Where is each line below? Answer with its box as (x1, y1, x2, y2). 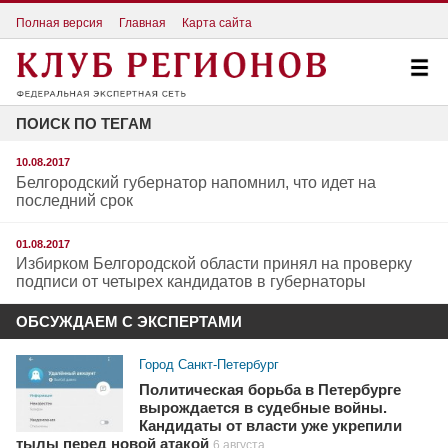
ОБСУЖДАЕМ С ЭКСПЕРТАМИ (16, 313, 242, 331)
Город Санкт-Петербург (139, 357, 280, 373)
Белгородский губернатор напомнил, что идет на (16, 173, 376, 191)
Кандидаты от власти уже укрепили (139, 418, 403, 435)
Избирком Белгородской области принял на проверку (16, 255, 412, 273)
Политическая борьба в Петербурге (139, 382, 402, 399)
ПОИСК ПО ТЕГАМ (16, 115, 152, 133)
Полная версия (16, 15, 103, 30)
